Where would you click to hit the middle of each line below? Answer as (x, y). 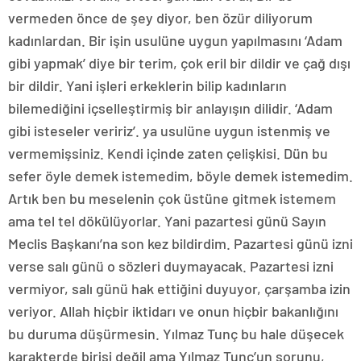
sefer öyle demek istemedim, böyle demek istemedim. (180, 176)
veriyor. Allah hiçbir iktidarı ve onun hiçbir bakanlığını (173, 311)
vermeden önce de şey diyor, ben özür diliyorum (160, 18)
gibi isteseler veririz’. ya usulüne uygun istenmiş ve (169, 131)
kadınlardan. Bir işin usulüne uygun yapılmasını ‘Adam (175, 40)
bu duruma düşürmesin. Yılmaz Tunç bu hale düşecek (176, 334)
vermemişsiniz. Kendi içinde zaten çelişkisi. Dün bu (168, 153)
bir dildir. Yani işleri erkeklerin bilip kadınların (147, 85)
